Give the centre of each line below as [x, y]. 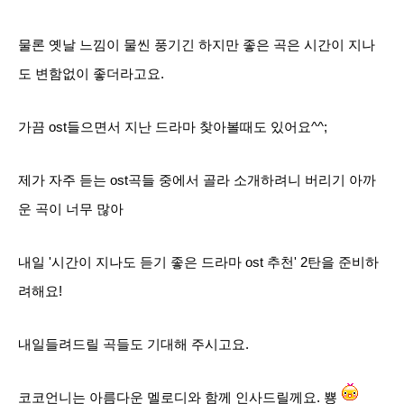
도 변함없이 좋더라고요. [91, 74]
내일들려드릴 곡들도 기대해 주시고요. [133, 344]
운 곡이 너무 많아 [71, 209]
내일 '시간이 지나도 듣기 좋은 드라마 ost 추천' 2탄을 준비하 [198, 262]
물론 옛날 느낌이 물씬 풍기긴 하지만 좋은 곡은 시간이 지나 [197, 45]
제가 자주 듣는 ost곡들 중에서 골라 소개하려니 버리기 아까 [197, 180]
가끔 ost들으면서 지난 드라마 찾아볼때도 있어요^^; [173, 127]
